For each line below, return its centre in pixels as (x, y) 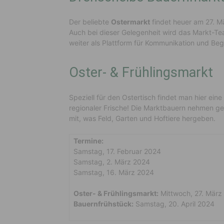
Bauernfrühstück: (103, 204)
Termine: (88, 141)
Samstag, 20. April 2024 (174, 204)
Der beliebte (90, 22)
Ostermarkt (130, 22)
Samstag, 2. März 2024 (112, 162)
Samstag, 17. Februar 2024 (117, 151)
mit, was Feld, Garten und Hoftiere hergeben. (142, 118)
